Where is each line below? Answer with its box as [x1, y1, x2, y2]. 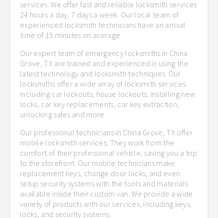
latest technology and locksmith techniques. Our [20, 68, 181, 78]
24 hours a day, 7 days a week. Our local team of [20, 9, 179, 19]
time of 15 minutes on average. [20, 30, 122, 40]
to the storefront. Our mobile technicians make [20, 158, 175, 168]
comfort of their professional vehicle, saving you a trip [20, 147, 197, 158]
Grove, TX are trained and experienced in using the [20, 58, 189, 68]
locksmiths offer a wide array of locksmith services [20, 78, 186, 89]
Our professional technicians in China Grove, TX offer [20, 127, 193, 137]
